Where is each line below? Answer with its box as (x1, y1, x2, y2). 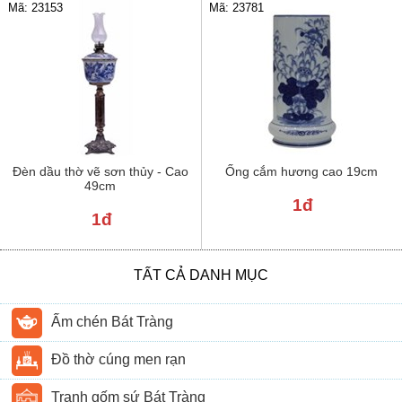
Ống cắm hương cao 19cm (224, 163, 378, 179)
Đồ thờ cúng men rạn (51, 352, 187, 368)
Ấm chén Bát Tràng (51, 314, 174, 330)
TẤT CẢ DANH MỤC (134, 267, 268, 283)
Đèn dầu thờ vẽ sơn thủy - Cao (12, 163, 188, 179)
